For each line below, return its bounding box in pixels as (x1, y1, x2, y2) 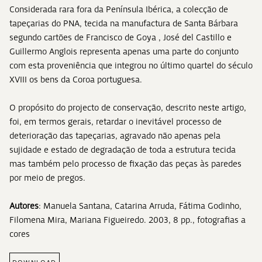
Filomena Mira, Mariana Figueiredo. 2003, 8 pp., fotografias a (9, 215, 246, 225)
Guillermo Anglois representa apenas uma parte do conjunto (9, 46, 239, 57)
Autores (9, 201, 39, 211)
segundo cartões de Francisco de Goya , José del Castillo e (9, 32, 232, 43)
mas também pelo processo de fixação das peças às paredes (9, 158, 242, 169)
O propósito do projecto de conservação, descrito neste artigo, (9, 102, 246, 113)
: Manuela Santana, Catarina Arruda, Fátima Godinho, (39, 201, 242, 211)
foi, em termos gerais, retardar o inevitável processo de (9, 116, 222, 127)
